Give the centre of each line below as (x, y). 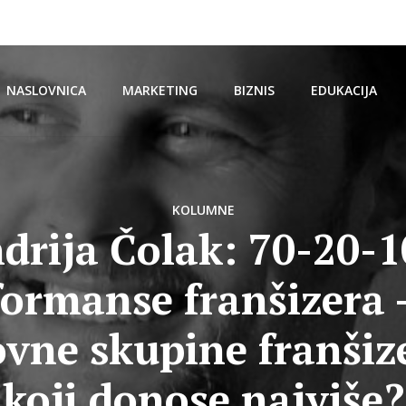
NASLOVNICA (46, 90)
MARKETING (160, 90)
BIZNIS (254, 90)
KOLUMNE (203, 209)
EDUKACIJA (344, 90)
